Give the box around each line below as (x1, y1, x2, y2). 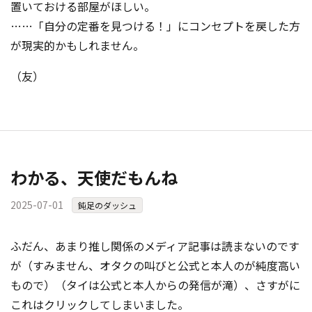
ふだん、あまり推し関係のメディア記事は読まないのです (10, 237, 299, 254)
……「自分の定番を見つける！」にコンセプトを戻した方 (10, 17, 300, 34)
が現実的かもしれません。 (10, 37, 144, 54)
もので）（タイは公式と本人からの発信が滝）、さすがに (10, 276, 300, 293)
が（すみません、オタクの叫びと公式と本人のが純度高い (10, 257, 300, 274)
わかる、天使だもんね (10, 165, 178, 189)
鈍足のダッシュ (78, 199, 136, 211)
